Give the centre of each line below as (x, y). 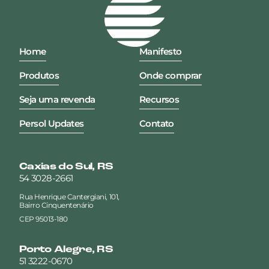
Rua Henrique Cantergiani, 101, (69, 197)
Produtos (39, 76)
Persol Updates (52, 124)
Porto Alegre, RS (66, 250)
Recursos (159, 100)
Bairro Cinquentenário (56, 205)
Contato (157, 124)
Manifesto (161, 52)
